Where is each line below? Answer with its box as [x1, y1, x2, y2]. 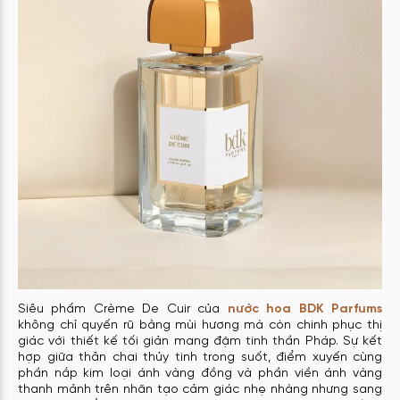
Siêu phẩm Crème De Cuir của [18, 302, 228, 316]
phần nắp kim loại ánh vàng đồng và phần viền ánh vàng [18, 366, 382, 380]
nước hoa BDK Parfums [227, 302, 383, 316]
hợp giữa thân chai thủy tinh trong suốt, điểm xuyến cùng [18, 350, 382, 364]
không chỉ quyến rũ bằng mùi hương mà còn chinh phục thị [18, 318, 382, 332]
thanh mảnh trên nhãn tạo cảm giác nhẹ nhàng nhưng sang [18, 382, 382, 396]
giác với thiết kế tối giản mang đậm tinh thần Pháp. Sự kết [18, 334, 382, 348]
